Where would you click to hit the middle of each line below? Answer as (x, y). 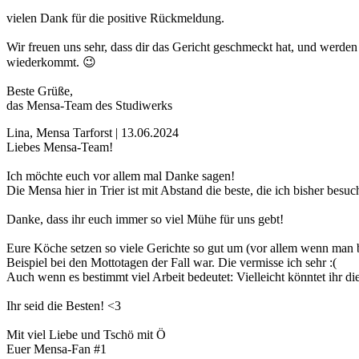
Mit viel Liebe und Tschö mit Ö (86, 335)
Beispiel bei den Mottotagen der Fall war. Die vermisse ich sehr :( (171, 263)
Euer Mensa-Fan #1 (56, 349)
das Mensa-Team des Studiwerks (89, 106)
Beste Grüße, (40, 91)
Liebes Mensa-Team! (60, 147)
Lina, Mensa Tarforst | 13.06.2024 (93, 133)
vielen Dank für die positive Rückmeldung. (115, 18)
